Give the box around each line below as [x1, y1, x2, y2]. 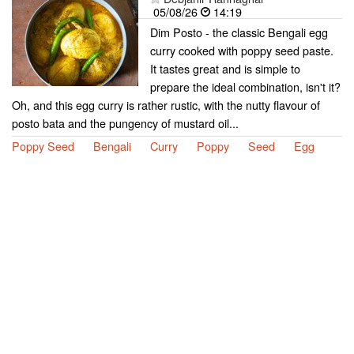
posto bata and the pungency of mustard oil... [12, 114, 239, 131]
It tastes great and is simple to [150, 59, 300, 77]
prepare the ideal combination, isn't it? [150, 77, 341, 95]
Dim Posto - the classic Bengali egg [150, 23, 328, 40]
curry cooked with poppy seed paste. [150, 41, 333, 58]
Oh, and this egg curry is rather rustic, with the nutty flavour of [12, 96, 320, 113]
